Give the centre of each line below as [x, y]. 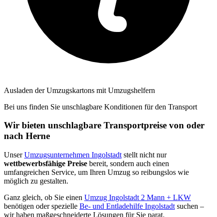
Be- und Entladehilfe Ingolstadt [127, 206]
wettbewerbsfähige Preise [46, 164]
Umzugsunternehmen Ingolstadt [73, 155]
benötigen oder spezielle [42, 206]
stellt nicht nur [144, 155]
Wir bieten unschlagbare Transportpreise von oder [104, 125]
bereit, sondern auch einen [128, 164]
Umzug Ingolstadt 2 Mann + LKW [138, 198]
